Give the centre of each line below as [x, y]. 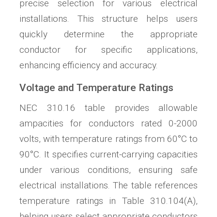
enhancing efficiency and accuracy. [89, 65]
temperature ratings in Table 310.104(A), [108, 201]
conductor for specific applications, [108, 50]
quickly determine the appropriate [108, 34]
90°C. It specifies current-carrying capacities [108, 155]
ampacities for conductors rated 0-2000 [108, 124]
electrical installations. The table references [108, 186]
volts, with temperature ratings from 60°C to [108, 139]
